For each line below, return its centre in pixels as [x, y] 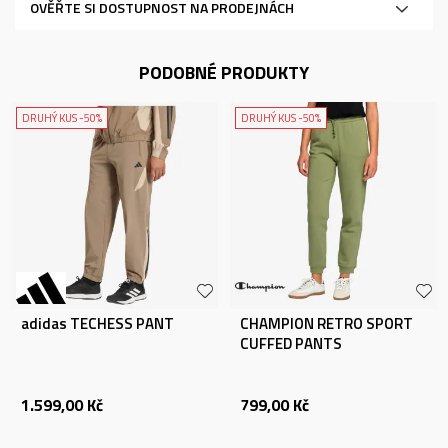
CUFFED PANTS [291, 343]
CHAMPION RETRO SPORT [326, 323]
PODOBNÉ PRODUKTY [224, 72]
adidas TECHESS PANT [97, 323]
